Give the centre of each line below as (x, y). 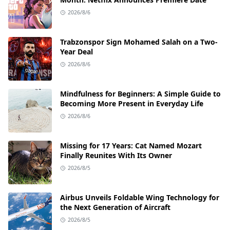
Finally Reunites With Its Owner (116, 155)
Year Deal (76, 52)
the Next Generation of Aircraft (115, 207)
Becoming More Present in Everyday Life (132, 103)
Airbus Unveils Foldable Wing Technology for (140, 197)
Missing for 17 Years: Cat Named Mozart (131, 146)
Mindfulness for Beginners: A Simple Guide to (140, 94)
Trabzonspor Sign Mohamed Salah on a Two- (139, 42)
